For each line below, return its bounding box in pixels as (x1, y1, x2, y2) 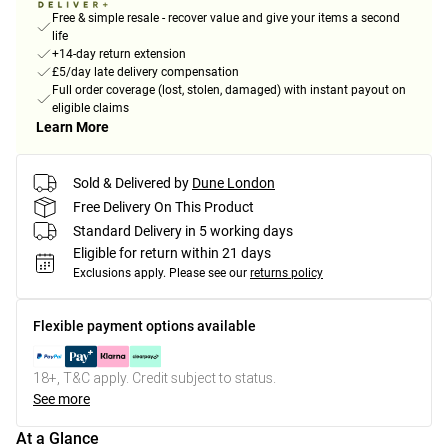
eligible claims (52, 101, 129, 116)
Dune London (192, 174, 275, 191)
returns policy (250, 266, 323, 281)
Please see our (169, 266, 247, 281)
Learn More (36, 119, 109, 136)
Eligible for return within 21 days (73, 245, 271, 262)
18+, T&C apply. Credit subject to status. (33, 369, 276, 388)
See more (33, 391, 90, 408)
